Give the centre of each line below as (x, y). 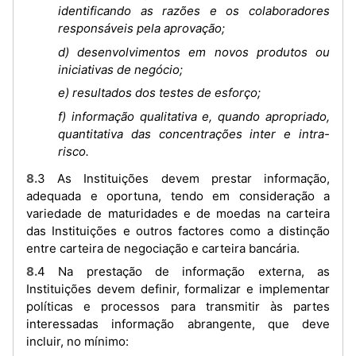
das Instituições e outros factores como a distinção (178, 230)
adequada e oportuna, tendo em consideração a (178, 195)
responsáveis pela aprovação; (141, 29)
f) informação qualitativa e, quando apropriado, (194, 116)
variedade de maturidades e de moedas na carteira (178, 213)
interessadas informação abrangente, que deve (178, 324)
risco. (74, 151)
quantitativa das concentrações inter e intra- (194, 133)
